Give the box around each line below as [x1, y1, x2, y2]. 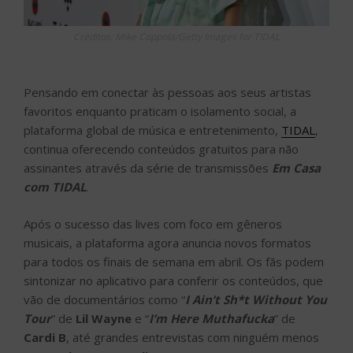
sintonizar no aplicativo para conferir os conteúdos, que [24, 272, 323, 288]
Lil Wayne [76, 310, 132, 326]
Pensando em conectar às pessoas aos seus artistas [24, 84, 311, 101]
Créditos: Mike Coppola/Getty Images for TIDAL [73, 30, 280, 44]
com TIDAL [24, 179, 86, 195]
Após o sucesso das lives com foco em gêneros [24, 215, 282, 232]
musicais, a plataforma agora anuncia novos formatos [24, 234, 311, 251]
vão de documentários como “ [24, 291, 185, 307]
